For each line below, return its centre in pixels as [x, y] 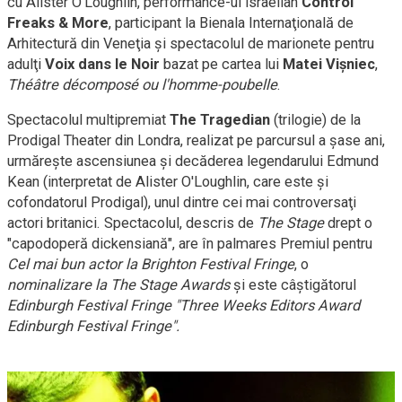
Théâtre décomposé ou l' [87, 84]
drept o [348, 223]
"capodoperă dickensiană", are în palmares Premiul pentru [190, 243]
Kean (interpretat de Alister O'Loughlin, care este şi [168, 181]
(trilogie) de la [315, 119]
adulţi [26, 64]
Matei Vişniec [329, 64]
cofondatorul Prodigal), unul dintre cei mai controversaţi [182, 202]
